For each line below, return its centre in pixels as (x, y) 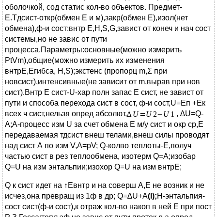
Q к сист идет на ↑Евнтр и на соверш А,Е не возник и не (105, 186)
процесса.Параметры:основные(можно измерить (93, 50)
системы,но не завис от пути (56, 39)
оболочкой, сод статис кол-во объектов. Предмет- (93, 7)
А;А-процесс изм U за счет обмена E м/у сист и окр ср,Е (104, 124)
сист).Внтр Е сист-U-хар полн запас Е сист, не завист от (104, 93)
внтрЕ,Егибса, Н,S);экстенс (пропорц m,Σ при (86, 71)
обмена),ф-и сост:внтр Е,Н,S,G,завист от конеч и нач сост (108, 29)
